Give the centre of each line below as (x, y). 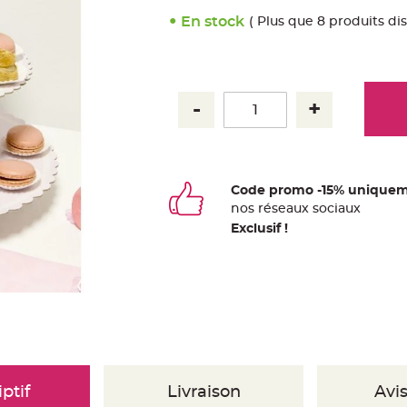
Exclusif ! (260, 229)
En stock (213, 21)
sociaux (335, 209)
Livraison (203, 392)
